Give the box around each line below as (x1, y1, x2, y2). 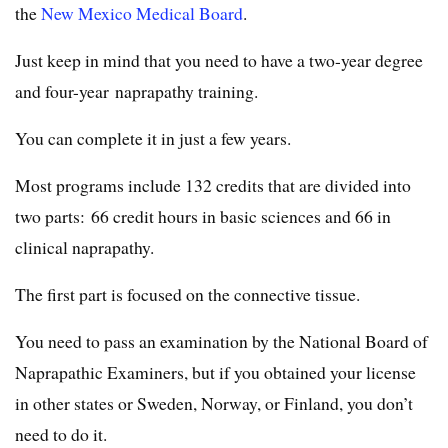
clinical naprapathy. (15, 235, 154, 260)
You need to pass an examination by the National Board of (15, 329, 428, 354)
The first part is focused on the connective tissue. (15, 282, 360, 307)
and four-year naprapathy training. (15, 79, 258, 104)
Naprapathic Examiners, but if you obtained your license (15, 360, 416, 385)
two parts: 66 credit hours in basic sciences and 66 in (15, 204, 391, 229)
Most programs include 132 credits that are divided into (15, 173, 411, 198)
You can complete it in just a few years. (15, 126, 291, 151)
